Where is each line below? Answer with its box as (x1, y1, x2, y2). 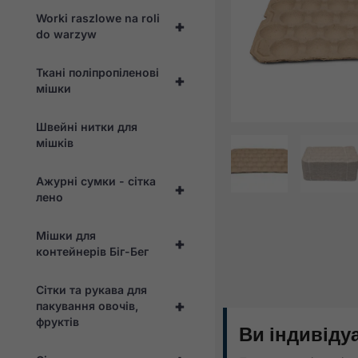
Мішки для (36, 228, 96, 242)
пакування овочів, (36, 298, 138, 312)
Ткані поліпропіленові (36, 65, 159, 79)
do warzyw (36, 26, 97, 41)
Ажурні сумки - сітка (36, 173, 156, 188)
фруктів (36, 314, 79, 328)
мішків (36, 135, 74, 149)
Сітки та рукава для (36, 282, 147, 296)
